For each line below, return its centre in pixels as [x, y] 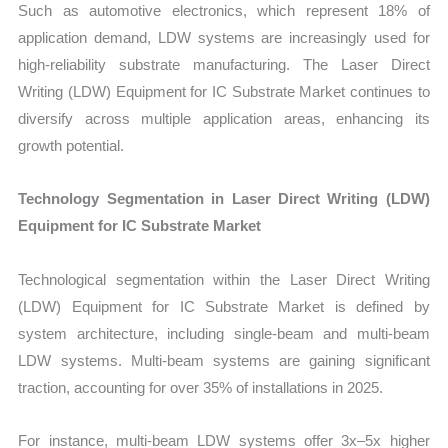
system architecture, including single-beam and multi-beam [224, 333]
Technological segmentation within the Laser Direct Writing [224, 279]
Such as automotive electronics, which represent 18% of [224, 11]
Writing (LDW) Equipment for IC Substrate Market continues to [224, 92]
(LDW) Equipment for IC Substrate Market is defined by [224, 306]
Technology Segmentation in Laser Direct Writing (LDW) [224, 199]
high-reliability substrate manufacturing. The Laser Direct [224, 65]
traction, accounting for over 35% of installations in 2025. [201, 387]
